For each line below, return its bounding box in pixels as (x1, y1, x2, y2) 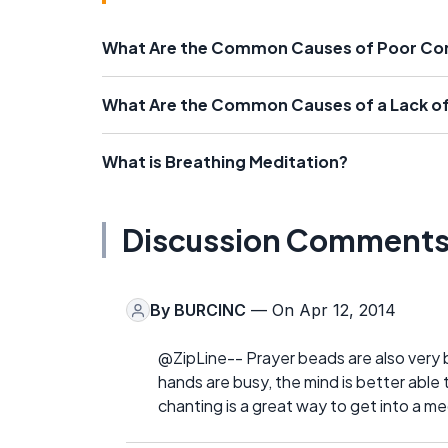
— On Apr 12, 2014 (246, 300, 396, 321)
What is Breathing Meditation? (102, 151, 348, 173)
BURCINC (174, 300, 246, 321)
